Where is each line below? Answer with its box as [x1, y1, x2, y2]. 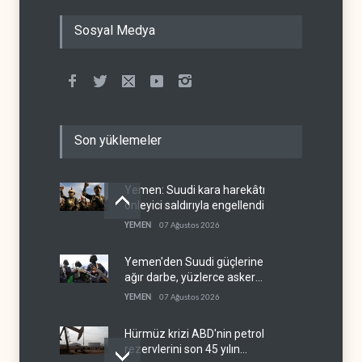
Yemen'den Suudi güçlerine [124, 255, 263, 268]
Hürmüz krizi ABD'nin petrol [124, 326, 264, 340]
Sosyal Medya [74, 22, 155, 38]
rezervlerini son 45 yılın [124, 342, 240, 356]
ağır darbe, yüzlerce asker [124, 270, 255, 284]
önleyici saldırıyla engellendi [124, 198, 264, 212]
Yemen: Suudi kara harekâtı [124, 183, 265, 196]
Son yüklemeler [74, 132, 162, 148]
